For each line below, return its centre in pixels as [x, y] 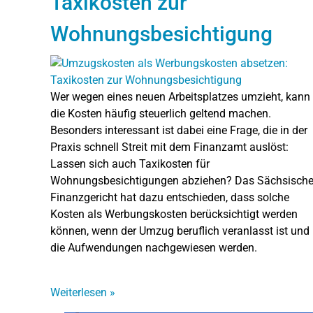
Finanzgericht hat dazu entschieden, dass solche [170, 197]
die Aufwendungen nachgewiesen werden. [154, 247]
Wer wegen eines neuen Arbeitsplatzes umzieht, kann [180, 96]
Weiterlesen [80, 292]
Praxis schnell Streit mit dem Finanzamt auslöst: [169, 147]
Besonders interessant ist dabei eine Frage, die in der [179, 130]
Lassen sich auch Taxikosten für [130, 163]
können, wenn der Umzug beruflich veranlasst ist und [180, 231]
